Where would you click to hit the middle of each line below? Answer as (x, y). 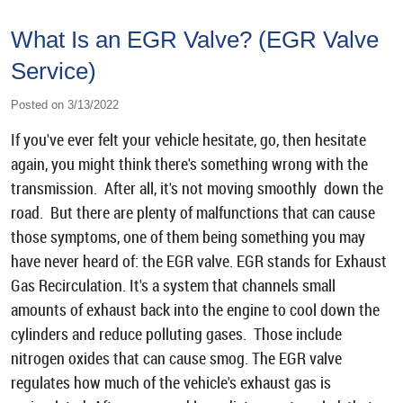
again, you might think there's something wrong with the (189, 165)
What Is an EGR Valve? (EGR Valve (195, 39)
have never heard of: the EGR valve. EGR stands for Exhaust (199, 262)
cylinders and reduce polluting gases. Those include (176, 335)
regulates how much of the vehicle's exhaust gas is (171, 383)
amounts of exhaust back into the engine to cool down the (195, 310)
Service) (54, 71)
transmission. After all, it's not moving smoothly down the (197, 189)
